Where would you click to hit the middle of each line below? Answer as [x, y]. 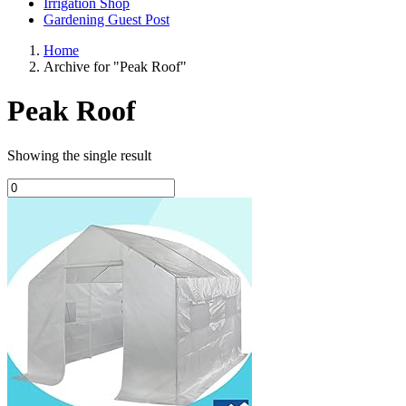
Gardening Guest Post [106, 19]
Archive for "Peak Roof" [115, 67]
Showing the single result [79, 155]
